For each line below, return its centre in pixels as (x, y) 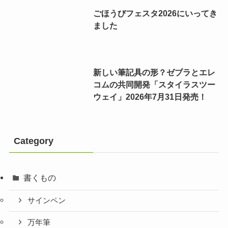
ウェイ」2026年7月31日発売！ (150, 96)
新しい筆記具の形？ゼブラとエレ (154, 72)
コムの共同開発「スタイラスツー (154, 84)
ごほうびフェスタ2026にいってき (155, 13)
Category (33, 141)
